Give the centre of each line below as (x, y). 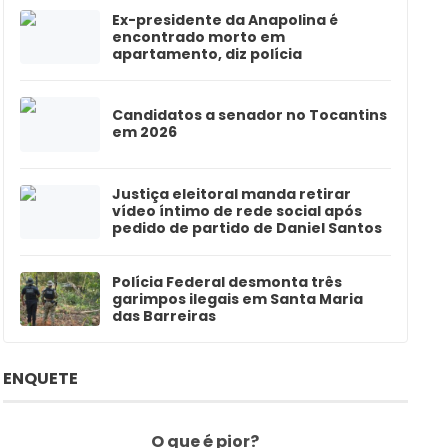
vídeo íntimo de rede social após (236, 211)
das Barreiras (163, 315)
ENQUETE (40, 379)
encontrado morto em (198, 36)
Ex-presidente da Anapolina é (224, 19)
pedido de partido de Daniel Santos (246, 228)
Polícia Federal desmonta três (226, 281)
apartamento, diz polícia (206, 53)
